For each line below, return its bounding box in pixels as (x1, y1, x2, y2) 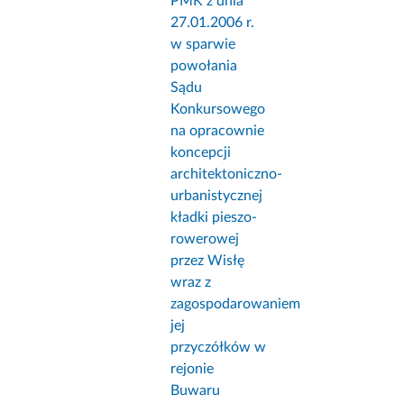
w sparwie (170, 37, 236, 52)
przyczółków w (170, 340, 267, 355)
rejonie (170, 362, 215, 377)
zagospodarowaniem (170, 297, 301, 312)
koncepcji (170, 145, 232, 161)
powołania (170, 59, 238, 74)
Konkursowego (170, 102, 266, 117)
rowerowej (170, 232, 240, 247)
